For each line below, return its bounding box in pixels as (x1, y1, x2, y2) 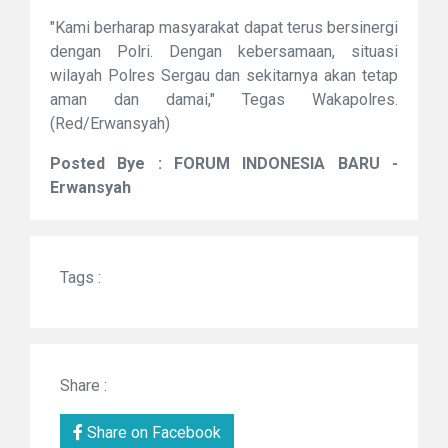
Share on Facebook (83, 422, 221, 442)
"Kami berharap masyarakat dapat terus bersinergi (50, 17, 398, 37)
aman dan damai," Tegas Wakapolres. (50, 89, 398, 109)
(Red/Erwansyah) (50, 113, 170, 133)
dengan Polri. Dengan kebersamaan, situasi (50, 41, 398, 61)
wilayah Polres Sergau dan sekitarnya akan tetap (50, 65, 398, 85)
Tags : (60, 267, 101, 287)
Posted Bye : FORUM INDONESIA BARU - (50, 153, 398, 173)
